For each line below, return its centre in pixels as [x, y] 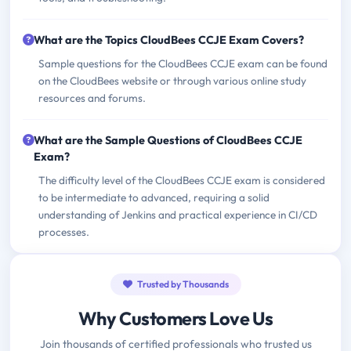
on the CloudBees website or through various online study [172, 81]
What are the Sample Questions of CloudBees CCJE [168, 141]
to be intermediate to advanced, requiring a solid [154, 198]
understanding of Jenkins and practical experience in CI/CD [178, 215]
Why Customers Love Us [175, 319]
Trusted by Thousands [182, 284]
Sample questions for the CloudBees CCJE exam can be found [183, 64]
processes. [64, 232]
